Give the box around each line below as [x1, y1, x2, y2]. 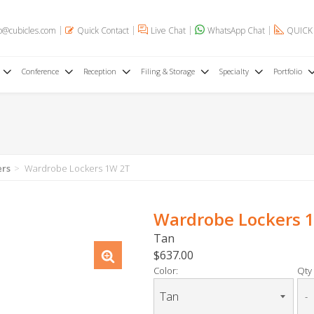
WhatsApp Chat [207, 24, 265, 36]
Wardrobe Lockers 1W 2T [22, 162, 130, 175]
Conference [21, 66, 59, 76]
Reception [83, 66, 116, 76]
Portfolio [273, 66, 302, 76]
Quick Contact [77, 24, 129, 36]
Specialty [219, 66, 249, 76]
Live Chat [151, 24, 186, 36]
